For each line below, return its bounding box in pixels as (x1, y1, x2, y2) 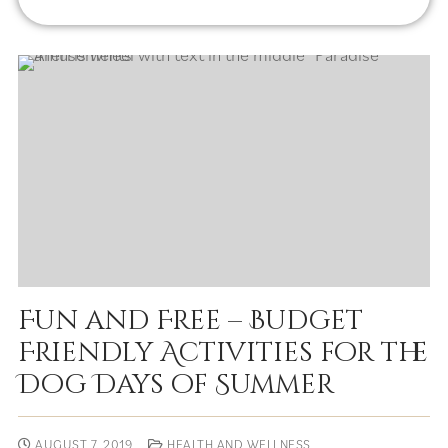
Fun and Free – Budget (18, 302, 363, 339)
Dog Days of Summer (18, 366, 334, 403)
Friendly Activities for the (18, 334, 428, 371)
